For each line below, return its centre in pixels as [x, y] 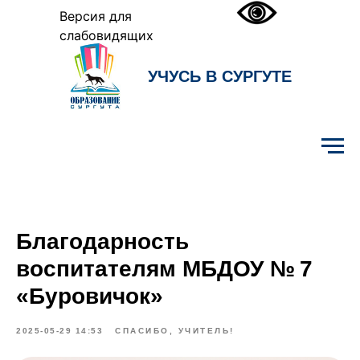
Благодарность [102, 241]
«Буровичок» [90, 296]
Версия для [96, 16]
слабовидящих [106, 35]
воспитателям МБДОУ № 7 [164, 269]
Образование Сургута [78, 146]
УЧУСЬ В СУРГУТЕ [220, 76]
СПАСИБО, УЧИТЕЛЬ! [175, 331]
